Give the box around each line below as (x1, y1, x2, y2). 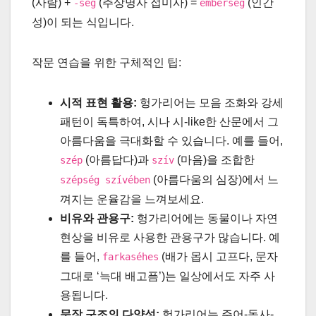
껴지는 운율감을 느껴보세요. (60, 193, 204, 206)
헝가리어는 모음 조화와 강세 (137, 97, 284, 109)
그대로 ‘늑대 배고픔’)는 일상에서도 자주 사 (60, 270, 275, 283)
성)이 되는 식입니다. (32, 16, 134, 29)
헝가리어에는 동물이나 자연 (134, 212, 278, 225)
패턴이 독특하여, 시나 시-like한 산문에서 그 (60, 116, 279, 128)
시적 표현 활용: (60, 97, 137, 109)
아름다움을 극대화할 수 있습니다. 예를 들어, (60, 135, 283, 147)
